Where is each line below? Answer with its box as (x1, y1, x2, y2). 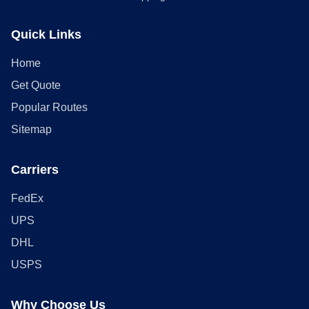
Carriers (11, 163, 59, 177)
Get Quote (11, 79, 61, 91)
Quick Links (11, 28, 81, 41)
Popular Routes (11, 101, 88, 113)
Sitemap (11, 123, 52, 135)
